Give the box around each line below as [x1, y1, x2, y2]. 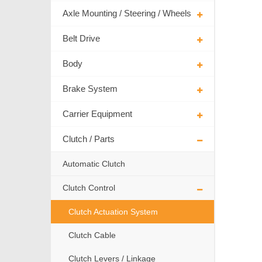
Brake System [63, 84, 118, 94]
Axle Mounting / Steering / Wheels [63, 8, 191, 19]
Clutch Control [63, 183, 115, 193]
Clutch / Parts [63, 134, 115, 144]
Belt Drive [63, 33, 100, 44]
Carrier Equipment [63, 109, 132, 119]
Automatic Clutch [63, 159, 125, 169]
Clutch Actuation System [68, 207, 158, 217]
